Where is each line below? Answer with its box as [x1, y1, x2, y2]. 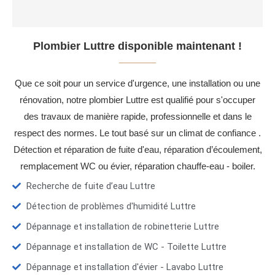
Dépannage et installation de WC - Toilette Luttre [26, 241, 227, 253]
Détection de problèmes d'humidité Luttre [26, 201, 196, 212]
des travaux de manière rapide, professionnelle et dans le [23, 111, 252, 122]
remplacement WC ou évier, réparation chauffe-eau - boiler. [20, 161, 255, 172]
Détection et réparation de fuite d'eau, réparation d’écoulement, [13, 144, 262, 155]
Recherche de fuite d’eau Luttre [26, 180, 155, 192]
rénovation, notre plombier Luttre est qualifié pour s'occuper [20, 95, 255, 106]
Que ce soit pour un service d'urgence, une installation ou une [15, 78, 260, 89]
